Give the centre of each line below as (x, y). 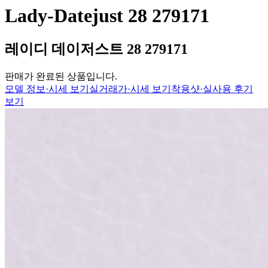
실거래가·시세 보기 (130, 89)
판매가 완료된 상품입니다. (61, 77)
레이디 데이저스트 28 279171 (96, 49)
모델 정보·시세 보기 (47, 89)
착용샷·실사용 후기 (212, 89)
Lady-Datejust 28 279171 (107, 16)
